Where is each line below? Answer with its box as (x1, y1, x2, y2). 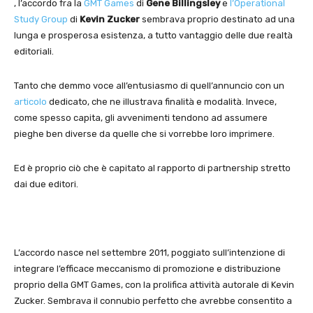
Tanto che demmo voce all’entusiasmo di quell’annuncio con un (14, 80, 284, 92)
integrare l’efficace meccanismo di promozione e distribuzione (14, 263, 281, 275)
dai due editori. (14, 179, 80, 190)
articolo (14, 96, 47, 108)
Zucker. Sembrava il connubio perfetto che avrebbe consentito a (14, 296, 292, 307)
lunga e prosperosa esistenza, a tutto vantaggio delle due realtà (14, 30, 293, 41)
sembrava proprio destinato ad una (142, 14, 295, 25)
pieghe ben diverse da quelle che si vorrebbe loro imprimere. (14, 129, 275, 140)
